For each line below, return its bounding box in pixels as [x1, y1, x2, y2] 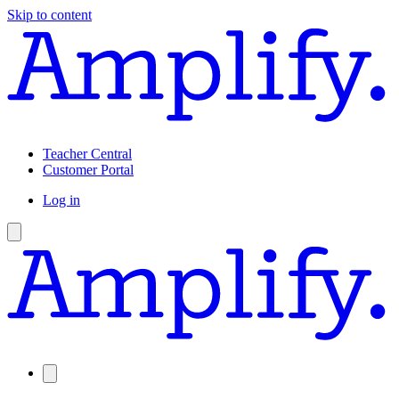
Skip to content [7, 7, 92, 22]
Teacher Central [43, 146, 132, 162]
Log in [43, 192, 80, 208]
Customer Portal [43, 162, 134, 178]
